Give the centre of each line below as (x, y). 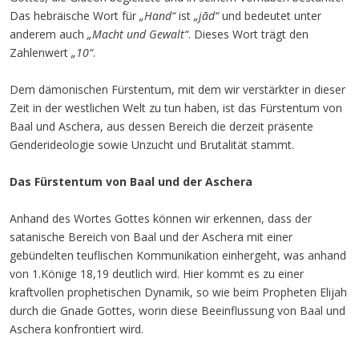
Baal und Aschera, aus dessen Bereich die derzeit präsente (161, 126)
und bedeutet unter (270, 16)
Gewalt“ (169, 34)
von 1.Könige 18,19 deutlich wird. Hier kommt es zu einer (157, 274)
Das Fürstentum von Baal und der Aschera (131, 182)
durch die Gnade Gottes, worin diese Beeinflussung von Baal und (177, 311)
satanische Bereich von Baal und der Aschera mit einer (151, 237)
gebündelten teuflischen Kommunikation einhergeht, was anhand (178, 255)
